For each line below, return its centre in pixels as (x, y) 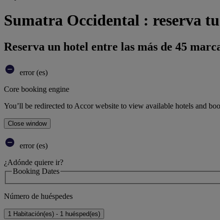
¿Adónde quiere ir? (34, 162)
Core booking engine (37, 89)
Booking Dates (36, 171)
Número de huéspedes (38, 196)
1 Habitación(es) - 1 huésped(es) (54, 214)
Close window (27, 123)
